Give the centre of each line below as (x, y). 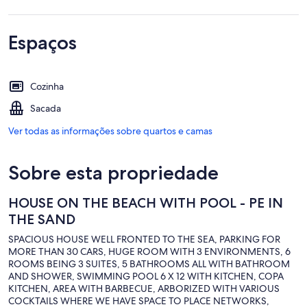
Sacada (46, 108)
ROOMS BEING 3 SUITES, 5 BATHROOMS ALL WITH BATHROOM (149, 263)
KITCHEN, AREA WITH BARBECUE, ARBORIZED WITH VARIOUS (144, 288)
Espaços (42, 42)
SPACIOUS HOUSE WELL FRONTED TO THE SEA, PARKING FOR (144, 239)
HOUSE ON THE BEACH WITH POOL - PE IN (146, 202)
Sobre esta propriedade (113, 172)
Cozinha (47, 86)
